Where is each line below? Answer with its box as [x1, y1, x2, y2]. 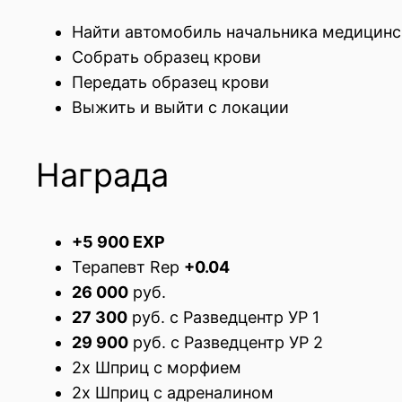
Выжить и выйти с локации [72, 98, 289, 118]
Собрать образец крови [72, 48, 261, 67]
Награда [36, 155, 169, 196]
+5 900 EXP [72, 232, 165, 252]
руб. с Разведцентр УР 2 [128, 333, 323, 353]
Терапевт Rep [72, 258, 184, 277]
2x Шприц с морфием [72, 358, 241, 378]
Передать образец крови [72, 73, 269, 92]
